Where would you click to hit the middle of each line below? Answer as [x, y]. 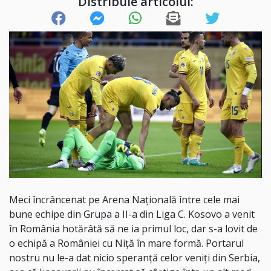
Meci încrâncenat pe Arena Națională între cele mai [124, 200]
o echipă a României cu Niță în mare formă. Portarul [126, 243]
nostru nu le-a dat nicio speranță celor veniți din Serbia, [135, 258]
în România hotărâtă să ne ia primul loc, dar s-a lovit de [133, 229]
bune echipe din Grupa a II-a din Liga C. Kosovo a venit [132, 214]
